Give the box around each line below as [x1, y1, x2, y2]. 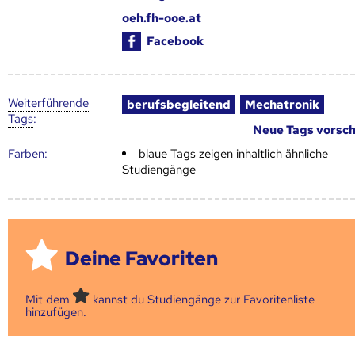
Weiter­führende [8, 94, 89, 111]
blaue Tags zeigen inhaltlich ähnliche [139, 145, 329, 162]
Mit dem [25, 292, 74, 308]
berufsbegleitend [127, 96, 231, 113]
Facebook [147, 32, 204, 49]
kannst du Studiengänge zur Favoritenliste [90, 292, 315, 308]
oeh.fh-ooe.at [122, 10, 202, 26]
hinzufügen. [25, 304, 87, 321]
